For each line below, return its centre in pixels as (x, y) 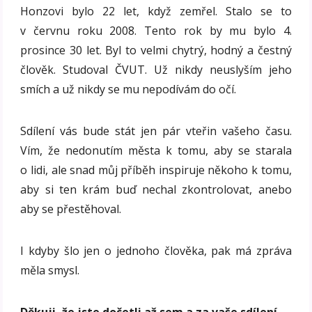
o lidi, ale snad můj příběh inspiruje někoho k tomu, (156, 170)
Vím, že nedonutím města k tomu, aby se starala (156, 150)
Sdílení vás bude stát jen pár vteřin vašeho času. (156, 131)
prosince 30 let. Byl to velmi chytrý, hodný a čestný (156, 50)
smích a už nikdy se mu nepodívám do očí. (128, 89)
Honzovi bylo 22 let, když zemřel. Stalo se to (156, 11)
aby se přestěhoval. (71, 209)
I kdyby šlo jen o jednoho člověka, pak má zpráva (156, 250)
